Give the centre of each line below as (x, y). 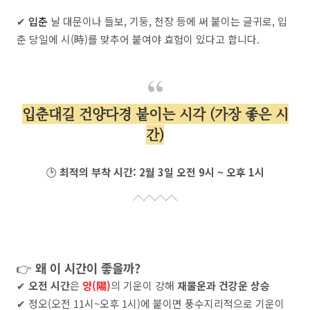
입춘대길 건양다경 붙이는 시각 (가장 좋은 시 (155, 114)
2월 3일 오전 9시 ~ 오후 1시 (201, 172)
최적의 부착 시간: (98, 172)
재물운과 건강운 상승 (224, 286)
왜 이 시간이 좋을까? (88, 268)
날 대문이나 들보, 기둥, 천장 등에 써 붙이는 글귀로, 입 (167, 21)
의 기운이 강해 (144, 286)
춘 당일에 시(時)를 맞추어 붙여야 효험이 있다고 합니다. (138, 39)
